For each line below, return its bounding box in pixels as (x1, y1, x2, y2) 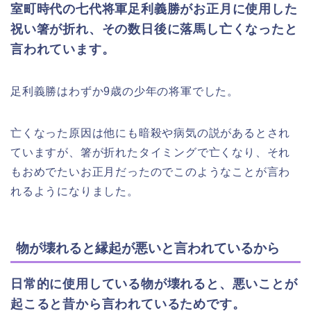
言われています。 (10, 42, 115, 56)
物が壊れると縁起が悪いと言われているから (16, 241, 280, 256)
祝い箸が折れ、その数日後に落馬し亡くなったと (10, 22, 298, 36)
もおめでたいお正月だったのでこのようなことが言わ (10, 165, 291, 178)
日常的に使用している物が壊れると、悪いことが (10, 277, 298, 292)
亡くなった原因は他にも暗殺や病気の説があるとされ (10, 126, 291, 139)
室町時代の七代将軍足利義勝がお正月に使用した (10, 1, 298, 16)
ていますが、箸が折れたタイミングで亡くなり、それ (10, 146, 291, 158)
